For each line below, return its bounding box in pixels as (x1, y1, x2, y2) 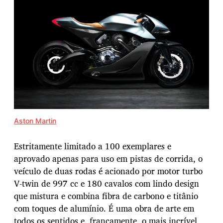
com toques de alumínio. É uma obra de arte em (14, 201, 194, 215)
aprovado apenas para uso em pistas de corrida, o (14, 151, 203, 165)
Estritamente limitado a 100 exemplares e (14, 139, 171, 153)
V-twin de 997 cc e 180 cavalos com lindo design (14, 176, 199, 190)
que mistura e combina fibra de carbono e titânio (14, 189, 198, 203)
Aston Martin (14, 116, 56, 125)
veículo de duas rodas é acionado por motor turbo (14, 164, 203, 178)
